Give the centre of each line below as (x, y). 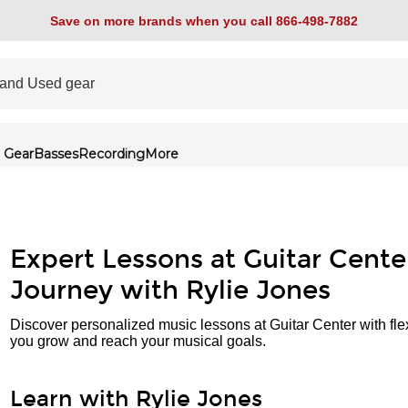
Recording (112, 154)
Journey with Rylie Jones (170, 291)
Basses (56, 154)
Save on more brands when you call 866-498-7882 (204, 20)
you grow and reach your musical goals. (138, 341)
